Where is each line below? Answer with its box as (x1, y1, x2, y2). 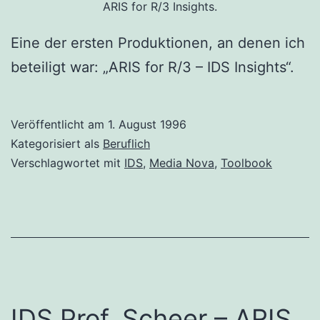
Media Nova (149, 156, 214, 171)
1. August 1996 (108, 117, 186, 132)
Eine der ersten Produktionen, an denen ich (11, 34, 305, 52)
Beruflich (103, 136, 150, 151)
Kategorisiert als (11, 136, 103, 151)
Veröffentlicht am (11, 117, 108, 132)
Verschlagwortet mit (11, 156, 124, 171)
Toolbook (221, 156, 272, 171)
